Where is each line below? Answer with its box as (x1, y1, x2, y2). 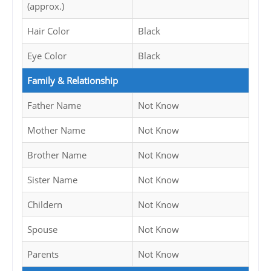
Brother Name (27, 149, 87, 162)
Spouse (27, 223, 57, 236)
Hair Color (27, 25, 70, 38)
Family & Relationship (27, 74, 118, 87)
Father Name (27, 99, 81, 112)
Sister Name (27, 174, 77, 186)
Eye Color (27, 50, 67, 62)
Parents (27, 248, 59, 261)
